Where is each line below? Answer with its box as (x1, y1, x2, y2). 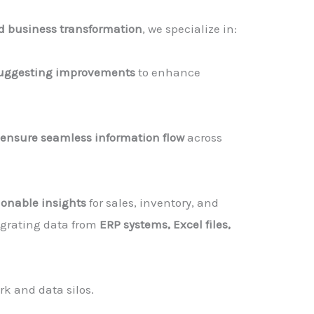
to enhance (135, 64, 200, 79)
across (184, 130, 222, 144)
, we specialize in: (142, 21, 237, 36)
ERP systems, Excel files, (100, 217, 231, 231)
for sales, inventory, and (86, 195, 219, 210)
